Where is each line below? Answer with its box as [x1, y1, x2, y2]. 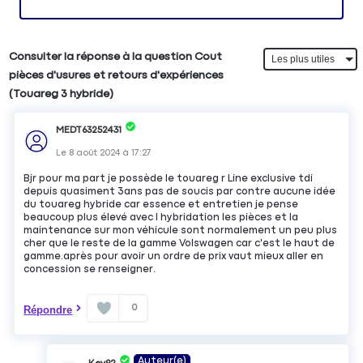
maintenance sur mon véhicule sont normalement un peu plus [23, 224, 338, 236]
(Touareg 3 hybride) [9, 88, 114, 100]
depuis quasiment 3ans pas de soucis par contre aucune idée [23, 186, 336, 197]
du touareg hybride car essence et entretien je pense [23, 199, 299, 210]
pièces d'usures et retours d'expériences [9, 70, 224, 82]
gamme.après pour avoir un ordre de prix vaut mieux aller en [23, 250, 324, 262]
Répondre [23, 303, 73, 316]
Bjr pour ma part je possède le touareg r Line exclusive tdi [23, 173, 314, 184]
